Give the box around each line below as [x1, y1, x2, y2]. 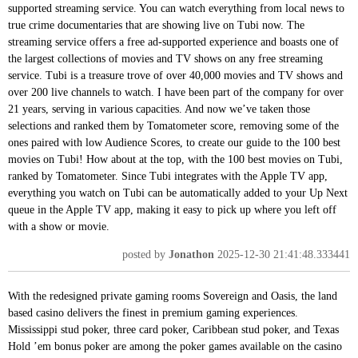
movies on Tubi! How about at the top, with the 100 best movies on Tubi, [8, 153, 343, 165]
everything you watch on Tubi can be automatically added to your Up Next [8, 186, 348, 199]
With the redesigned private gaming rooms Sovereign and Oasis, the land [8, 289, 337, 302]
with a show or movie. [8, 220, 109, 233]
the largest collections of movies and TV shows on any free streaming [8, 52, 323, 65]
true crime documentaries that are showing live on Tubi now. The [8, 18, 304, 31]
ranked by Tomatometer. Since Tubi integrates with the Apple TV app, [8, 169, 328, 182]
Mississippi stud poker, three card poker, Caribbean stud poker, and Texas [8, 323, 339, 336]
